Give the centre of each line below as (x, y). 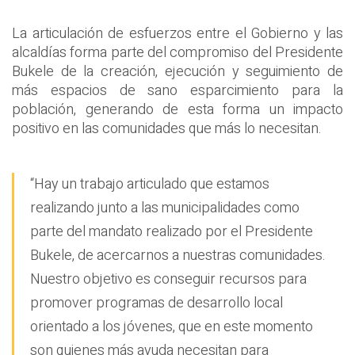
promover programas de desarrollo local (157, 303)
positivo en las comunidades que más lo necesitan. (167, 129)
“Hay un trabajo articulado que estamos (150, 185)
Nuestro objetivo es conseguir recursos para (168, 280)
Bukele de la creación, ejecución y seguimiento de (177, 72)
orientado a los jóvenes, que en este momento (172, 327)
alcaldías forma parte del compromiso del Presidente (177, 53)
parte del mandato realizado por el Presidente (172, 232)
